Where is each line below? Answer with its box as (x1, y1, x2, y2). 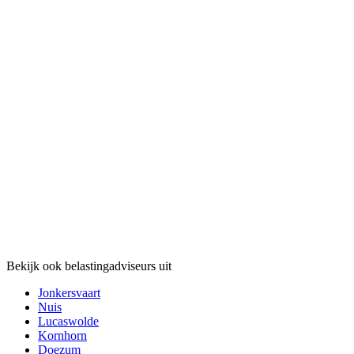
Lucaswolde (38, 314, 99, 328)
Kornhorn (38, 328, 87, 342)
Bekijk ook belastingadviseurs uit (6, 258, 171, 273)
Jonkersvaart (38, 285, 100, 299)
